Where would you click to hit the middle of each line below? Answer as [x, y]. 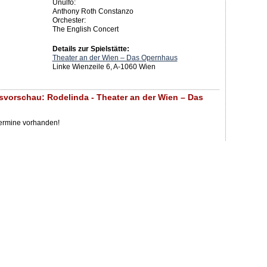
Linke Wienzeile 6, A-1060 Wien [104, 67]
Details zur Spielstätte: [91, 49]
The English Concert [85, 30]
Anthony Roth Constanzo [93, 12]
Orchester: [69, 21]
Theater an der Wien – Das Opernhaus [115, 58]
